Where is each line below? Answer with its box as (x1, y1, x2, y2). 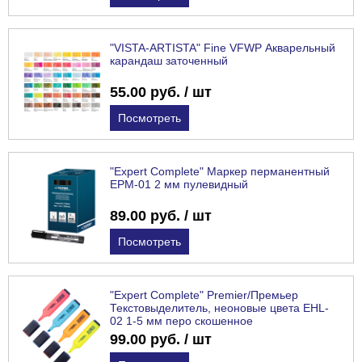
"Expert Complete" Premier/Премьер (110, 288, 298, 302)
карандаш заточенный (110, 54, 228, 68)
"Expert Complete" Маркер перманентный (110, 165, 330, 179)
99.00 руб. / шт (110, 331, 212, 348)
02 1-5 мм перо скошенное (110, 314, 253, 328)
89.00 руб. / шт (110, 208, 212, 225)
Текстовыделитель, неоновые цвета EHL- (110, 301, 329, 315)
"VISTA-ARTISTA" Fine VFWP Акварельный (110, 41, 335, 55)
